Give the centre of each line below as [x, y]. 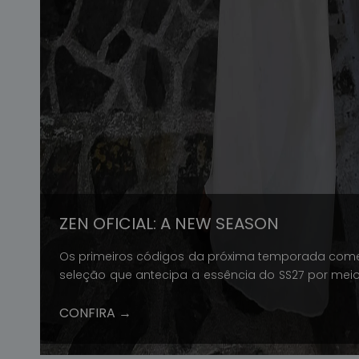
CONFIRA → [95, 313]
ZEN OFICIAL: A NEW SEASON [169, 224]
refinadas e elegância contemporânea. [173, 294]
